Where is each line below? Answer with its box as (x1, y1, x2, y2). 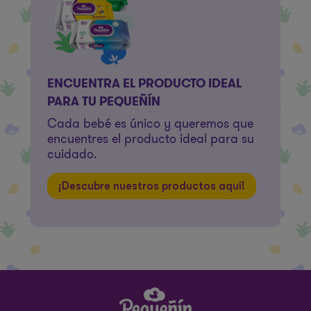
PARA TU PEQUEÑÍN (47, 92, 160, 110)
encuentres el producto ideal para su (47, 130, 254, 148)
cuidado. (47, 145, 97, 163)
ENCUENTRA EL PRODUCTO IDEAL (47, 74, 242, 92)
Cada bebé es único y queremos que (47, 115, 253, 133)
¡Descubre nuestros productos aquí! (58, 180, 245, 192)
